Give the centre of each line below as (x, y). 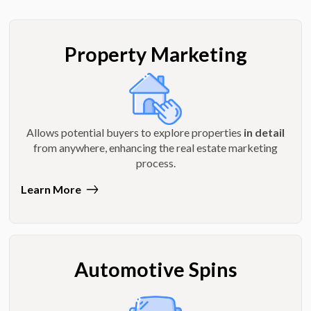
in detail (264, 132)
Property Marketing (155, 54)
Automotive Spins (155, 269)
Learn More (51, 189)
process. (155, 162)
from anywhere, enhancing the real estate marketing (155, 147)
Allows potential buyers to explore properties (135, 132)
